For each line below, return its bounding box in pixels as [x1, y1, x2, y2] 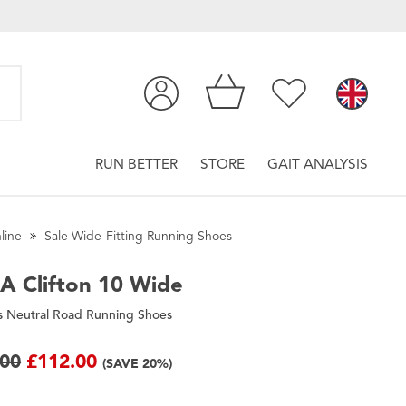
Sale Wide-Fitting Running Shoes [44, 227, 233, 244]
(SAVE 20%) [102, 355, 173, 372]
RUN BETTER [94, 155, 178, 173]
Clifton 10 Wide [16, 270, 184, 298]
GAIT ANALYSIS [267, 155, 368, 173]
